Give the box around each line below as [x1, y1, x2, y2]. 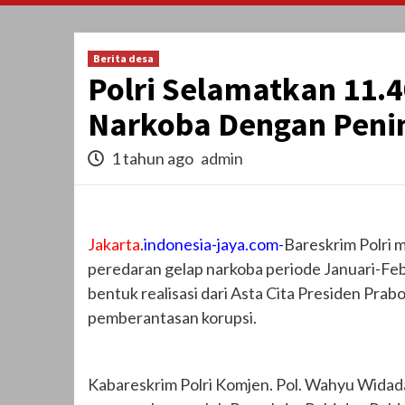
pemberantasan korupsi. [88, 307, 257, 328]
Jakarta [88, 234, 140, 255]
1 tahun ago [108, 148, 196, 169]
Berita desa [93, 52, 154, 66]
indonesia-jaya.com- [144, 234, 284, 255]
